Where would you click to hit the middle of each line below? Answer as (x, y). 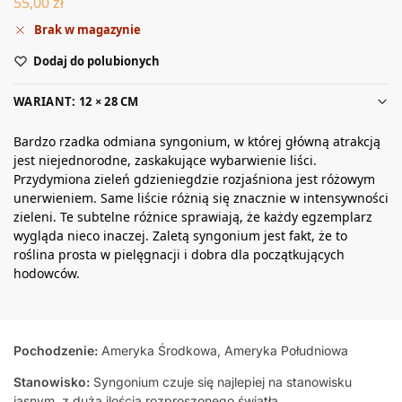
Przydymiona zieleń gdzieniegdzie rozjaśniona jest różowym (194, 179)
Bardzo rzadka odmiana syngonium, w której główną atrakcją (197, 142)
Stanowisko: (52, 382)
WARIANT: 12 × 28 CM (76, 101)
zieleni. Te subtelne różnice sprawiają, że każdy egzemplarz (193, 217)
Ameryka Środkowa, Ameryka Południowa (225, 351)
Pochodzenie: (56, 351)
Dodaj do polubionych (96, 61)
